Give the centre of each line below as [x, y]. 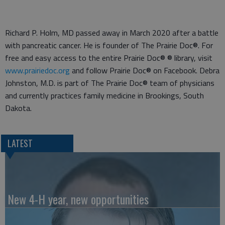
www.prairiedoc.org [37, 70]
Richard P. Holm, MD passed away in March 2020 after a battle [112, 32]
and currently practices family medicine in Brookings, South [104, 95]
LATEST [20, 143]
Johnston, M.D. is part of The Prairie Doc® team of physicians [110, 83]
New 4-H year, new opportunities [78, 199]
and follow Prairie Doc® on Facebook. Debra [145, 70]
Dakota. [19, 108]
